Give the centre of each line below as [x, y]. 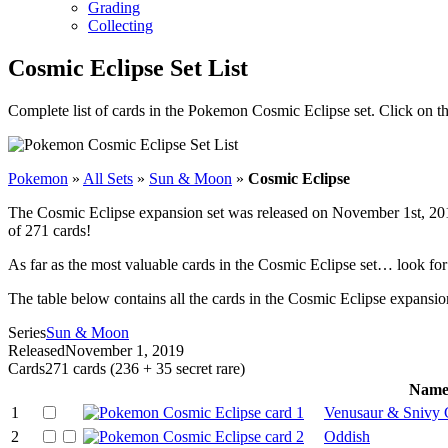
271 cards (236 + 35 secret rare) [145, 368]
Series [27, 332]
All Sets [108, 178]
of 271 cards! [49, 230]
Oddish [347, 436]
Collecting [120, 25]
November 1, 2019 [124, 350]
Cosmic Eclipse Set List [128, 67]
